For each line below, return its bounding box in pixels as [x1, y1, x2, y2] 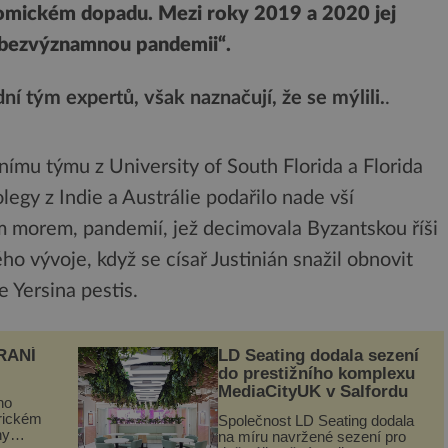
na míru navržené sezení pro [218, 427, 406, 445]
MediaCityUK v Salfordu [218, 382, 408, 402]
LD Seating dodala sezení [218, 346, 419, 366]
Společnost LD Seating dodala [218, 411, 414, 429]
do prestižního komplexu [218, 364, 415, 384]
